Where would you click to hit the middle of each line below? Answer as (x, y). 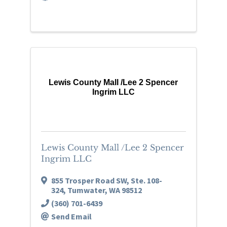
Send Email (71, 216)
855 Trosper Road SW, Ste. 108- (106, 180)
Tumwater (86, 190)
